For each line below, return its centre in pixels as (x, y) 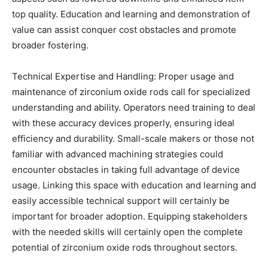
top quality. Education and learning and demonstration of (131, 14)
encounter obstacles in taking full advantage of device (126, 169)
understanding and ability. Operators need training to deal (134, 107)
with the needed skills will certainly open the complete (127, 232)
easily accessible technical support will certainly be (121, 200)
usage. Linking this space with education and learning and (134, 185)
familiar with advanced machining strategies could (118, 154)
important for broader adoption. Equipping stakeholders (130, 216)
